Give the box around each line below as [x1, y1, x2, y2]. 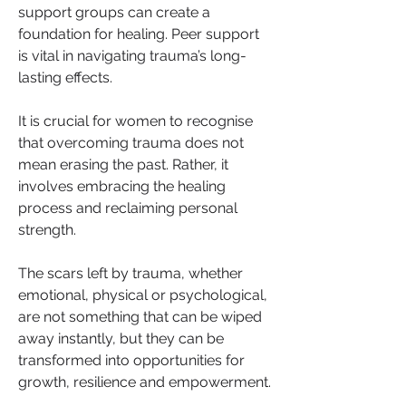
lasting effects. [18, 69, 112, 86]
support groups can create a [18, 4, 210, 21]
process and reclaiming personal [18, 199, 237, 217]
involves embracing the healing [18, 178, 226, 195]
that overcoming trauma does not [18, 134, 244, 151]
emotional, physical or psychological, [18, 286, 267, 304]
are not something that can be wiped [18, 308, 262, 325]
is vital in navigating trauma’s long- [18, 47, 246, 64]
